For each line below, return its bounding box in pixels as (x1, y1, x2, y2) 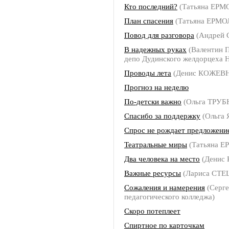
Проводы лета (124, 68, 171, 77)
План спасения (124, 16, 173, 25)
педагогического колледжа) (124, 192, 215, 201)
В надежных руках (124, 45, 187, 54)
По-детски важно (124, 97, 181, 106)
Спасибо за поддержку (124, 111, 200, 120)
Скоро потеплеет (124, 207, 180, 215)
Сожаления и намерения (124, 183, 205, 192)
